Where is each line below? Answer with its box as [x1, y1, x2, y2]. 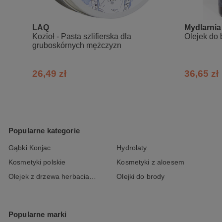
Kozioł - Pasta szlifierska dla [32, 32, 131, 41]
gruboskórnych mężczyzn [32, 41, 121, 50]
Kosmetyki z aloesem [116, 159, 184, 166]
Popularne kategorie [8, 126, 80, 135]
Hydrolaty [116, 144, 147, 152]
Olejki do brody [116, 173, 165, 180]
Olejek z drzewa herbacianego [89, 173, 97, 180]
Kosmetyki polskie [8, 159, 66, 166]
